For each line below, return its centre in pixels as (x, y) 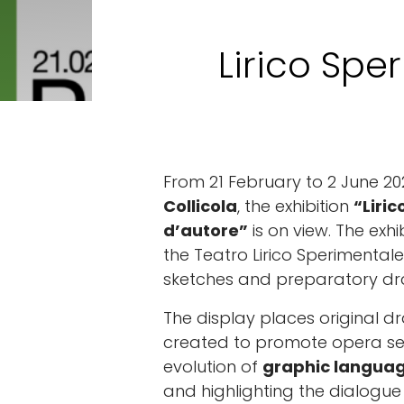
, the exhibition (295, 206)
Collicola (200, 206)
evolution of (213, 367)
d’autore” (206, 230)
